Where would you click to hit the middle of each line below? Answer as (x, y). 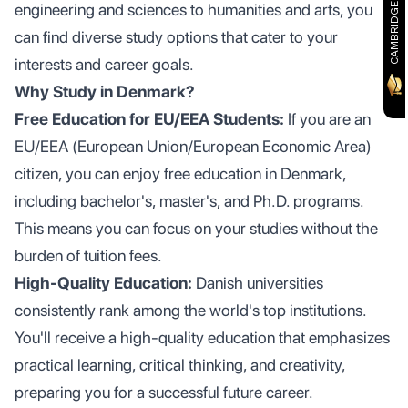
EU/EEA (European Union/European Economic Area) (193, 146)
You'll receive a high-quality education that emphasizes (202, 337)
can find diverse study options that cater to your (176, 37)
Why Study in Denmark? (105, 92)
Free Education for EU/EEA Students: (149, 119)
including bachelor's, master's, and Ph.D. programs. (189, 201)
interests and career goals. (104, 64)
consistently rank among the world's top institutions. (190, 310)
